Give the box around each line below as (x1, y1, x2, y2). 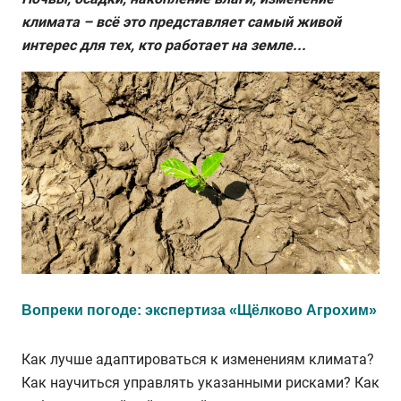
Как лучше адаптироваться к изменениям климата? (21, 350, 374, 368)
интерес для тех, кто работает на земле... (21, 37, 306, 54)
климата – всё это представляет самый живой (21, 13, 341, 30)
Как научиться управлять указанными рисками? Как (21, 373, 380, 391)
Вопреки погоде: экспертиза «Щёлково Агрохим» (21, 302, 377, 318)
